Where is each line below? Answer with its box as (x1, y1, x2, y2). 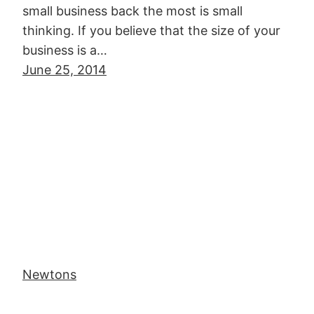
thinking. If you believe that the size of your (22, 23, 280, 39)
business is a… (22, 43, 107, 58)
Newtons (22, 266, 76, 282)
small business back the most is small (22, 4, 243, 19)
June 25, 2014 (22, 62, 107, 78)
